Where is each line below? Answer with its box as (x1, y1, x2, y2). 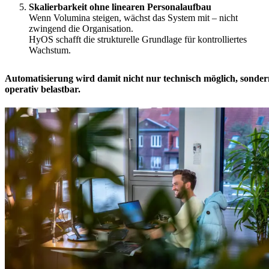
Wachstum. (29, 44, 71, 55)
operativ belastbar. (5, 83, 80, 94)
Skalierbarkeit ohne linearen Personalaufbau (29, 1, 211, 12)
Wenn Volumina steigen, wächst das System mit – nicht (29, 12, 238, 23)
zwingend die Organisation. (29, 23, 133, 34)
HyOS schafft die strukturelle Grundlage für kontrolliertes (29, 34, 247, 44)
